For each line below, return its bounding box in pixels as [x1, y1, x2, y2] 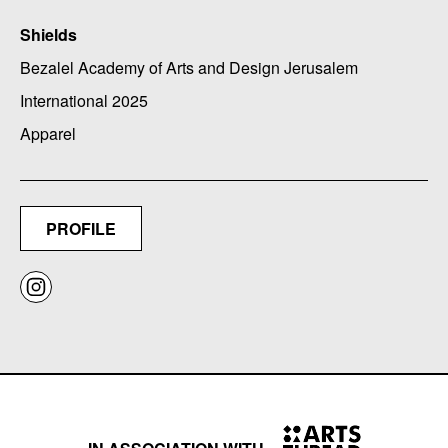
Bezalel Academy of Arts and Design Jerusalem [20, 56, 358, 80]
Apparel [20, 122, 76, 146]
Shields [20, 23, 77, 47]
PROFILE [46, 217, 116, 241]
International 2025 [20, 89, 148, 113]
